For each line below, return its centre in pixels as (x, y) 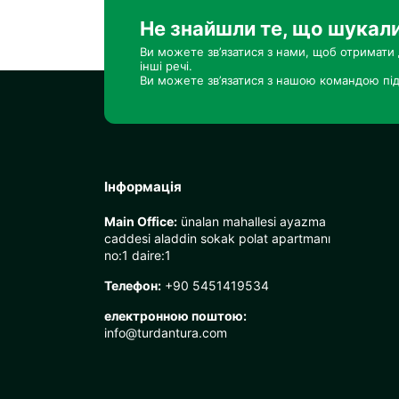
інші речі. (166, 66)
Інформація (143, 187)
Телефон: (133, 285)
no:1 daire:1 (138, 255)
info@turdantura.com (166, 333)
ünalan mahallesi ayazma (252, 221)
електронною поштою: (175, 316)
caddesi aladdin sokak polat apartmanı (217, 238)
